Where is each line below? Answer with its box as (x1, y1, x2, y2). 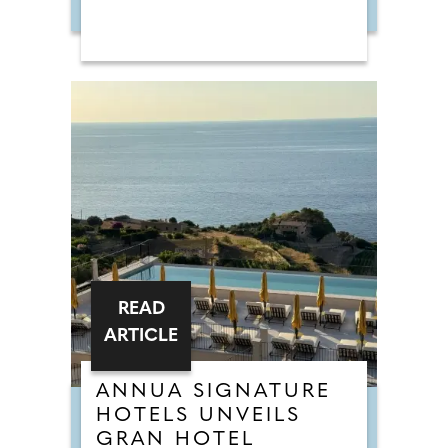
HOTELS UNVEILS (96, 406, 301, 427)
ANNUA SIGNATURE (96, 382, 331, 403)
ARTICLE (104, 327, 178, 347)
